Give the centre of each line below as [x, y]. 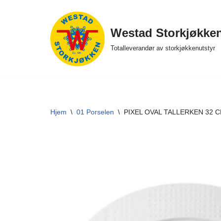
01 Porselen [95, 112]
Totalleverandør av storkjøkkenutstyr [163, 48]
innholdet [24, 54]
